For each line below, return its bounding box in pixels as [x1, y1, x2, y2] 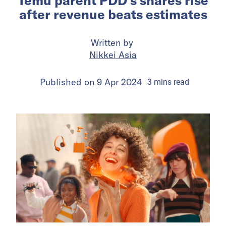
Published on [39, 76, 97, 88]
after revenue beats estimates [19, 6, 207, 23]
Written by [90, 36, 136, 48]
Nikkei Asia [89, 48, 137, 61]
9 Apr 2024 [96, 76, 142, 88]
